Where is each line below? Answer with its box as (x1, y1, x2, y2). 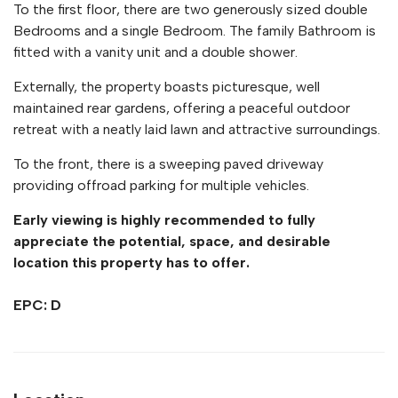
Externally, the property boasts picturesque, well (13, 78, 320, 96)
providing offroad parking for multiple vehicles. (13, 177, 309, 195)
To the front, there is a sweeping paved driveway (13, 155, 323, 173)
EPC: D (13, 297, 61, 314)
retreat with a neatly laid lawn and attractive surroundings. (13, 121, 380, 139)
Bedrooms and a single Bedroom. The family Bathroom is (13, 22, 376, 40)
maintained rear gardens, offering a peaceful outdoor (13, 99, 350, 117)
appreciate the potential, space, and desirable (13, 233, 330, 251)
